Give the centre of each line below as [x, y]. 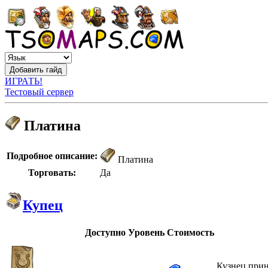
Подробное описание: [52, 156]
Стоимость [191, 232]
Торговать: [52, 172]
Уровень [146, 232]
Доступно [105, 232]
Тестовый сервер [39, 92]
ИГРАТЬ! [24, 81]
